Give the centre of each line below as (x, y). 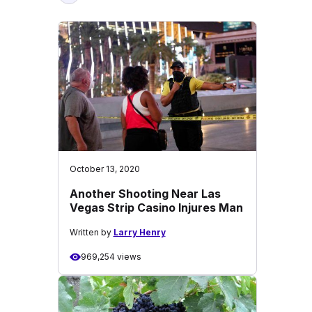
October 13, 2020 (104, 169)
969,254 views (111, 257)
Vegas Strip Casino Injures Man (156, 208)
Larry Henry (139, 232)
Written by (91, 232)
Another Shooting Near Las (145, 194)
